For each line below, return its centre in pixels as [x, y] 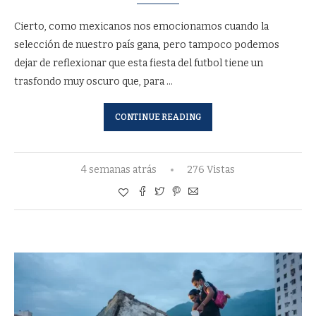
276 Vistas [211, 170]
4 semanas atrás [119, 170]
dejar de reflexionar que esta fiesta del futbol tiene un [139, 63]
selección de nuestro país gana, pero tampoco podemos [147, 45]
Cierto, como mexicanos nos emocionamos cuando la [141, 26]
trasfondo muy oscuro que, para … [93, 81]
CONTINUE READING [158, 117]
